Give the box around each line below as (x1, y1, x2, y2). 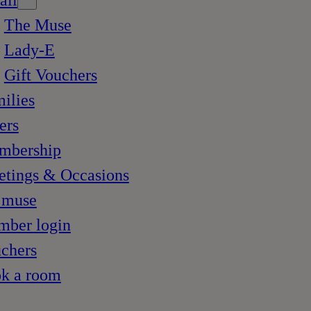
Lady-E (3, 41, 55, 59)
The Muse (3, 16, 72, 34)
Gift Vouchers (3, 66, 97, 84)
